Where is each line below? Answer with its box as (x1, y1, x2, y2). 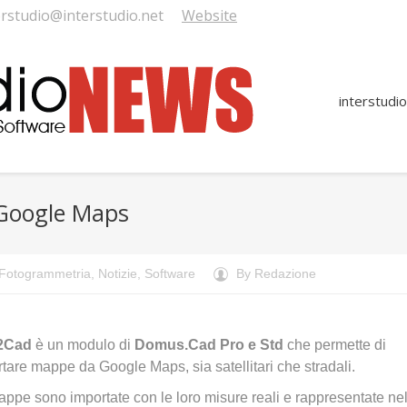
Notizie (98, 266, 137, 281)
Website (182, 5, 237, 25)
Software (144, 266, 195, 281)
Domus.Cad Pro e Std (134, 337, 283, 352)
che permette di (283, 337, 386, 352)
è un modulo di (32, 337, 134, 352)
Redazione (254, 266, 316, 281)
